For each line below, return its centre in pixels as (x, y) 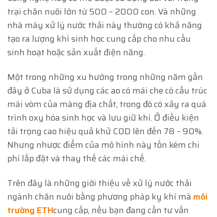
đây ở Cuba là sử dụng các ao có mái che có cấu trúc (107, 90)
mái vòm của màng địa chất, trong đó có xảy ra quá (107, 104)
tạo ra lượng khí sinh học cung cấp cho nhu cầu (99, 39)
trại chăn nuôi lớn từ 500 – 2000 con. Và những (102, 11)
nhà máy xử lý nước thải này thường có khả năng (105, 25)
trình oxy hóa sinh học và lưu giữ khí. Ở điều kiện (103, 117)
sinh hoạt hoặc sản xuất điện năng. (76, 52)
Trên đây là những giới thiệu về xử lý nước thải (100, 183)
